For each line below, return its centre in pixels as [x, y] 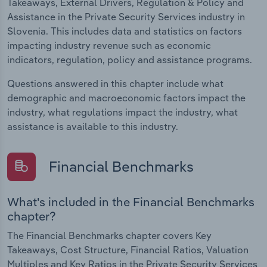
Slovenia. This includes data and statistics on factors [125, 31]
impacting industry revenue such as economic [109, 45]
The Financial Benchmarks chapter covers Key [109, 236]
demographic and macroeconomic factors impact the [126, 97]
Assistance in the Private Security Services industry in [126, 16]
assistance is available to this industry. [93, 126]
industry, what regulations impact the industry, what [122, 112]
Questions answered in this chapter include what [115, 83]
